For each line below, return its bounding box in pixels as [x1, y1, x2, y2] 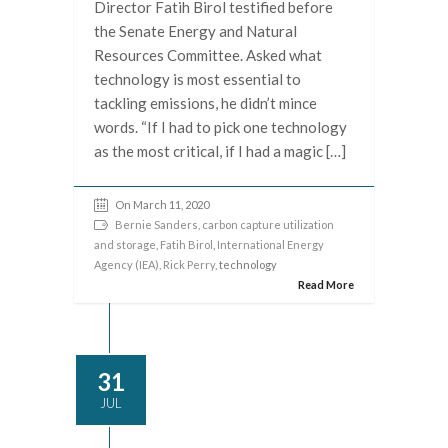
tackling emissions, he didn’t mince [94, 94, 317, 113]
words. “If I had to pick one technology [94, 118, 347, 137]
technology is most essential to [94, 70, 301, 89]
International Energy [217, 238, 324, 252]
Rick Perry [163, 258, 215, 272]
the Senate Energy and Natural [94, 22, 297, 41]
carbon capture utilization [202, 218, 334, 232]
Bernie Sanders [115, 218, 198, 232]
